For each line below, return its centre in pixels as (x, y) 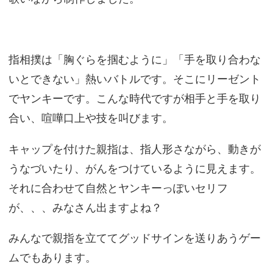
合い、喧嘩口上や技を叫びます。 (90, 118)
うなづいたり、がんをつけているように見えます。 (134, 169)
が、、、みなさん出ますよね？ (85, 208)
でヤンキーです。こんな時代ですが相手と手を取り (134, 99)
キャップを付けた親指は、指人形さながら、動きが (134, 149)
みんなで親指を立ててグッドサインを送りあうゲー (134, 238)
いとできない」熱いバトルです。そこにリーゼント (134, 79)
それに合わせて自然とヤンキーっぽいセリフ (118, 188)
